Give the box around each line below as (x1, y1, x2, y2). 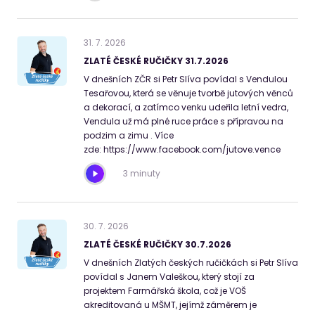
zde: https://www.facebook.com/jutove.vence (84, 143, 281, 155)
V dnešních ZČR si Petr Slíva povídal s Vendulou (84, 73, 288, 85)
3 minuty (123, 167, 160, 179)
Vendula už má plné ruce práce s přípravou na (84, 115, 283, 127)
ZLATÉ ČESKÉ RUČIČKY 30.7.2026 (84, 238, 231, 250)
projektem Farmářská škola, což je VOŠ (84, 285, 246, 297)
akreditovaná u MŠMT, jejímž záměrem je (84, 299, 257, 311)
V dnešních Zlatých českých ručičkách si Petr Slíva (84, 257, 298, 269)
